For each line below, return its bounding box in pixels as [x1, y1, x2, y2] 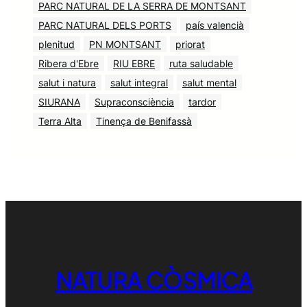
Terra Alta [38, 115, 82, 127]
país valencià [186, 19, 244, 32]
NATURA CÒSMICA [55, 266, 252, 295]
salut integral [110, 77, 168, 89]
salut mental [182, 77, 236, 89]
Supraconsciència [95, 96, 174, 108]
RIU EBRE [113, 58, 155, 70]
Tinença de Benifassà [96, 115, 192, 127]
